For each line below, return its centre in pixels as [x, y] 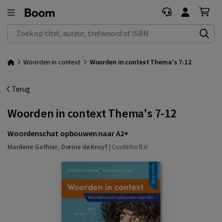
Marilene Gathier [32, 146]
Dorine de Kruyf [84, 146]
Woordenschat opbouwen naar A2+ [68, 133]
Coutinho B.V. [130, 146]
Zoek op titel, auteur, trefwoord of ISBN [69, 29]
